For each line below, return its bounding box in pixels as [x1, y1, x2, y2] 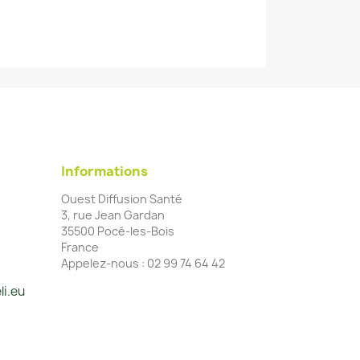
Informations [61, 162, 148, 181]
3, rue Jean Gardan [61, 207, 165, 223]
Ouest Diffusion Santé [61, 191, 182, 207]
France [61, 239, 99, 256]
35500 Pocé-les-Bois [61, 223, 174, 239]
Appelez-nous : [61, 256, 147, 272]
